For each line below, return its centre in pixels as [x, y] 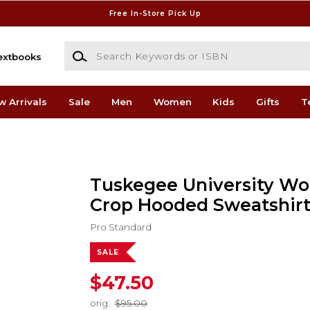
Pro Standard [120, 227]
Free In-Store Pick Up [155, 13]
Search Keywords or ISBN [125, 48]
